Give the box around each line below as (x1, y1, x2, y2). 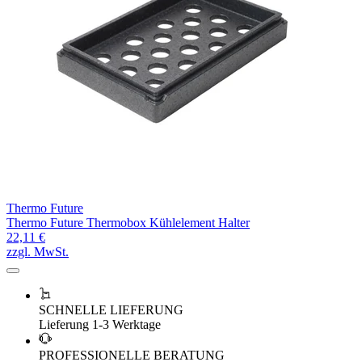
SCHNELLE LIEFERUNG (39, 302, 183, 317)
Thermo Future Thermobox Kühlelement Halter (6, 215, 250, 229)
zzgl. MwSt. (6, 244, 69, 259)
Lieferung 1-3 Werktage (39, 317, 161, 331)
